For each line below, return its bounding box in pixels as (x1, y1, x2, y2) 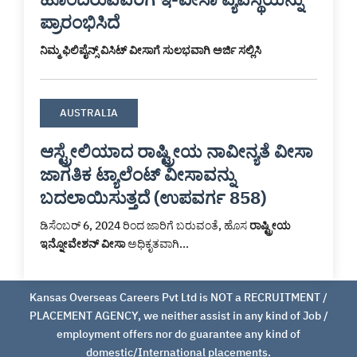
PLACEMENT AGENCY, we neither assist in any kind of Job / (29, 308, 328, 324)
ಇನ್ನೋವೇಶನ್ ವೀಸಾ (40, 237, 125, 252)
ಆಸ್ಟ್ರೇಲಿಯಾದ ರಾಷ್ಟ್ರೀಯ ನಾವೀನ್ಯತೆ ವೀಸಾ (40, 139, 313, 163)
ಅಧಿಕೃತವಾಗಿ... (125, 237, 189, 252)
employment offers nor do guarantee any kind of (57, 327, 300, 342)
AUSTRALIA (60, 106, 118, 120)
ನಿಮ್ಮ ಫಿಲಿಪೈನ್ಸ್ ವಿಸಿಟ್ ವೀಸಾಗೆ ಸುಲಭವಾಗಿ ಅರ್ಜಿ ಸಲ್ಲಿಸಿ (40, 43, 261, 58)
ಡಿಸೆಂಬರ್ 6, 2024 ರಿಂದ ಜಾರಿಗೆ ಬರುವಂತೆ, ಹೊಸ (40, 218, 249, 233)
